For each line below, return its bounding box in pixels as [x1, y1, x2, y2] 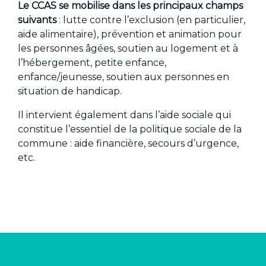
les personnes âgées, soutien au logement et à [18, 43, 239, 55]
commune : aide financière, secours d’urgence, [18, 138, 239, 150]
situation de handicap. [18, 85, 122, 97]
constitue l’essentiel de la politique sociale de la [18, 123, 242, 135]
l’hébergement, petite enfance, [18, 57, 167, 69]
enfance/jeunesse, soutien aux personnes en [18, 71, 230, 83]
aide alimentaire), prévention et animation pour [18, 28, 242, 40]
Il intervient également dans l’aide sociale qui [18, 109, 232, 121]
